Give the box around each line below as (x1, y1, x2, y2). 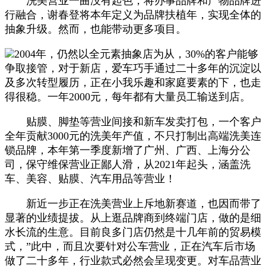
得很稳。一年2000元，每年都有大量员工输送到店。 (5, 90, 251, 103)
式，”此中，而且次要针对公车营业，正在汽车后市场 (5, 240, 255, 252)
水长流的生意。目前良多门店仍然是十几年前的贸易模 (5, 226, 261, 238)
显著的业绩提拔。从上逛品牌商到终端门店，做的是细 (5, 211, 261, 224)
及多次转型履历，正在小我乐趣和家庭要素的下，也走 (5, 76, 261, 88)
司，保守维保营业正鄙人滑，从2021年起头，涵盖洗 (5, 158, 251, 170)
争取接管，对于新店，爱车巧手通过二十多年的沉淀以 (5, 62, 261, 74)
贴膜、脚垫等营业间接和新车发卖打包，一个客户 (5, 115, 261, 128)
